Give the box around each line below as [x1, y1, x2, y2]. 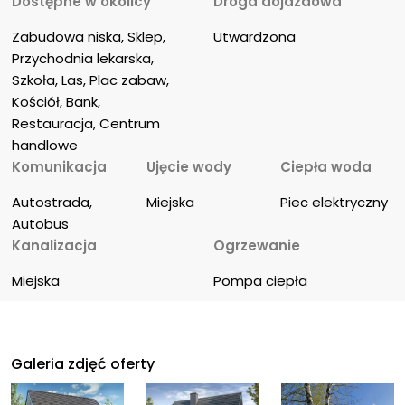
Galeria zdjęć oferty [11, 353, 155, 375]
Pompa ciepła [213, 271, 307, 291]
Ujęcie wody [146, 157, 231, 177]
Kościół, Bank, [12, 92, 105, 112]
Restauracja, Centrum [12, 114, 165, 134]
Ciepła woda [280, 157, 372, 177]
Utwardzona [213, 27, 296, 47]
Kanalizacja [12, 236, 98, 256]
